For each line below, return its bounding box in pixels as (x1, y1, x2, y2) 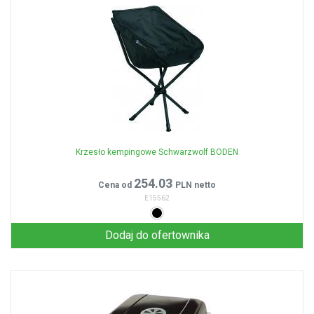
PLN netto (175, 180, 216, 190)
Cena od (98, 180, 134, 190)
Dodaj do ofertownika (104, 228, 210, 242)
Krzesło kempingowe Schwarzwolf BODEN (76, 147, 238, 157)
